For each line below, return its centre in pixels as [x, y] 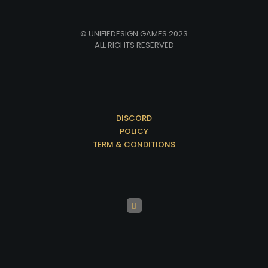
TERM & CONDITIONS [134, 145]
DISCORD [134, 118]
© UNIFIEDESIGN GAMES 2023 [134, 34]
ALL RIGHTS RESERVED [134, 45]
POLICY [134, 132]
